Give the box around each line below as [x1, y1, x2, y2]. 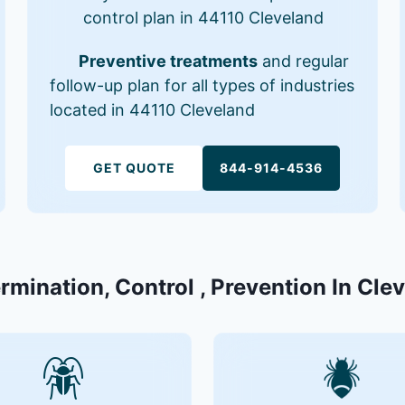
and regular [258, 51, 350, 71]
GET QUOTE [92, 159, 175, 175]
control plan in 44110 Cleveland [83, 7, 325, 27]
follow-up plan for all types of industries [50, 75, 355, 95]
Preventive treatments [79, 51, 259, 71]
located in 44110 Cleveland [50, 99, 256, 119]
